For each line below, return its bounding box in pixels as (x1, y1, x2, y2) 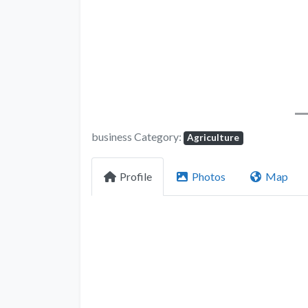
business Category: (91, 130, 184, 144)
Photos (192, 170, 225, 184)
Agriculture (187, 132, 240, 144)
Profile (120, 170, 152, 184)
